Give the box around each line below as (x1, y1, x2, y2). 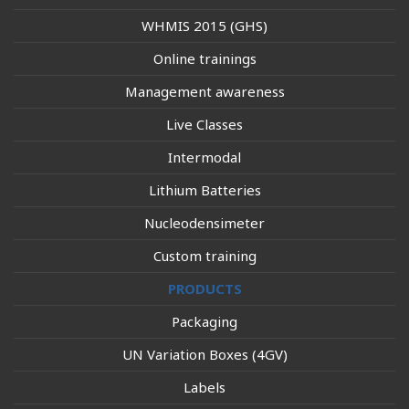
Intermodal (168, 148, 241, 166)
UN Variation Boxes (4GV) (121, 345, 288, 363)
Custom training (152, 246, 257, 265)
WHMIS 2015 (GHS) (142, 16, 267, 35)
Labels (184, 378, 225, 396)
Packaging (172, 312, 237, 330)
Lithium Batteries (148, 181, 261, 199)
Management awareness (124, 82, 285, 100)
